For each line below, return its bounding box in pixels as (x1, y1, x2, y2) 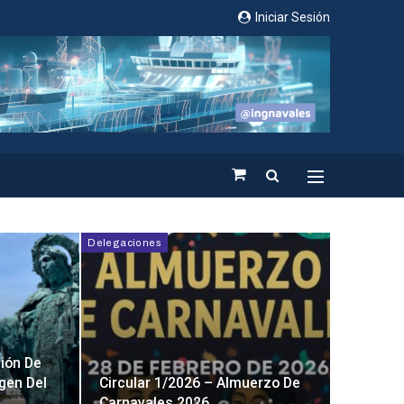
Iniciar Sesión (252, 10, 330, 24)
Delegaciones (87, 237, 161, 248)
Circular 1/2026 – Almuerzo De (99, 373, 301, 391)
